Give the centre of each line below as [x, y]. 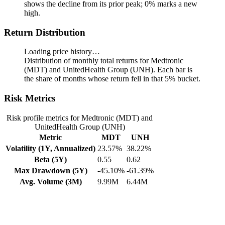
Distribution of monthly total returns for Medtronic [104, 61]
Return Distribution [45, 32]
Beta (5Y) [50, 159]
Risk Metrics [30, 98]
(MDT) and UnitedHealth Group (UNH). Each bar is [108, 70]
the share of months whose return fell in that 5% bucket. [112, 79]
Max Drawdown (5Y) [50, 170]
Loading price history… [62, 52]
